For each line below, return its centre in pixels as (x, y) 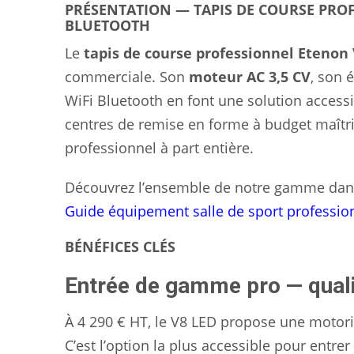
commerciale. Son (127, 77)
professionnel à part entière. (159, 148)
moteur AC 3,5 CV (250, 77)
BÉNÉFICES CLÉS (120, 247)
